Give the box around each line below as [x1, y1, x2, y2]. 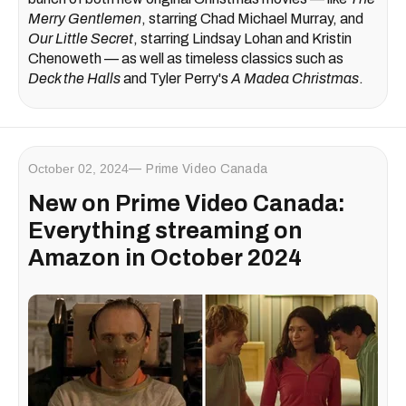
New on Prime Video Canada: [28, 191, 345, 217]
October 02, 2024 [28, 161, 129, 177]
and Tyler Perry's [121, 71, 228, 87]
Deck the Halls [28, 71, 121, 87]
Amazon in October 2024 [28, 246, 302, 271]
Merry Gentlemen [28, 11, 141, 27]
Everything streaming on [28, 218, 303, 244]
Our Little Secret [28, 31, 133, 47]
